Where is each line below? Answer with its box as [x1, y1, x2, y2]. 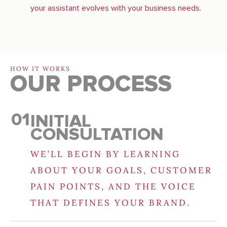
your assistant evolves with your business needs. [30, 3, 201, 14]
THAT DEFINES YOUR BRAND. [30, 197, 191, 209]
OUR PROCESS [10, 70, 172, 99]
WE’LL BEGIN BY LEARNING [30, 148, 180, 160]
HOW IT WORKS [10, 65, 70, 73]
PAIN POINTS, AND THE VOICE [30, 181, 196, 193]
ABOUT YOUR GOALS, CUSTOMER [30, 165, 212, 176]
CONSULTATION [30, 124, 164, 145]
